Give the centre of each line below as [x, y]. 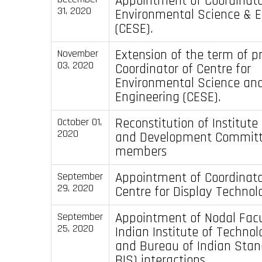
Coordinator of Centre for [183, 69]
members [141, 151]
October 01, [79, 122]
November [77, 53]
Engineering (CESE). [168, 97]
